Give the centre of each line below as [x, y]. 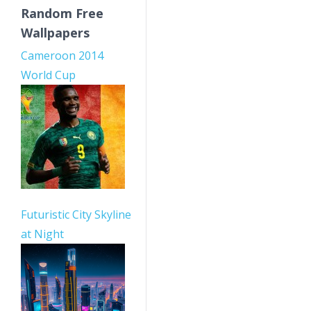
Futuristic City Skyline [76, 215]
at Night [42, 234]
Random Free [62, 13]
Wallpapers [55, 33]
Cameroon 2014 [62, 56]
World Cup [48, 75]
